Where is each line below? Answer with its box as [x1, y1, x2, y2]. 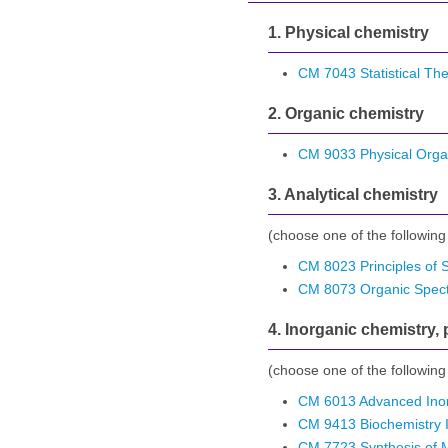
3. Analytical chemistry [268, 186, 438, 203]
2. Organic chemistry [268, 105, 424, 122]
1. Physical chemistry [268, 24, 429, 41]
